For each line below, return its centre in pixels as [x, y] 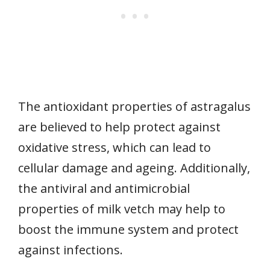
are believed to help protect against [119, 127]
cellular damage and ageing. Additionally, [134, 168]
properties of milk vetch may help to [122, 209]
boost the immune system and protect [128, 229]
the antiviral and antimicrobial [104, 188]
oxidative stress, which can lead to [115, 147]
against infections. [71, 250]
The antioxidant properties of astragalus [134, 106]
